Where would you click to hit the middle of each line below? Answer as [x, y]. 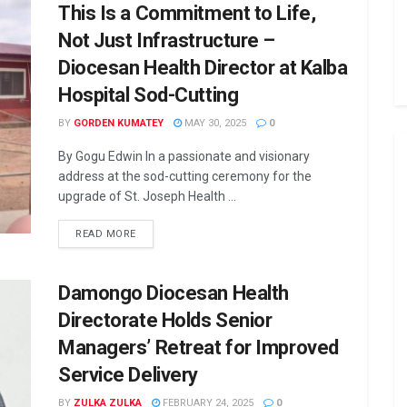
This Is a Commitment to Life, [187, 13]
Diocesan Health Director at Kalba [203, 68]
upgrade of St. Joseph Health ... [147, 196]
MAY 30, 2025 [214, 123]
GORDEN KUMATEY [119, 123]
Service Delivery [128, 375]
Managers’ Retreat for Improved [199, 347]
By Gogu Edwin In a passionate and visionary [184, 156]
